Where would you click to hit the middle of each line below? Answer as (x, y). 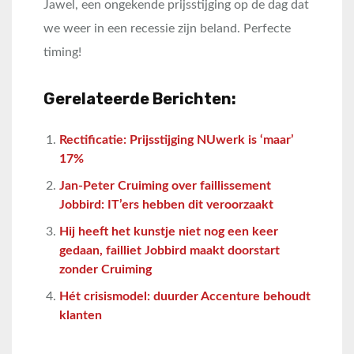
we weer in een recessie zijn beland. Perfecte (167, 29)
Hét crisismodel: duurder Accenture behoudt (185, 297)
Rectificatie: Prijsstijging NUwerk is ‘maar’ (177, 140)
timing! (62, 53)
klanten (81, 316)
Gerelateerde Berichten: (140, 99)
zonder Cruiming (105, 270)
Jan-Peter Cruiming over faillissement (165, 186)
